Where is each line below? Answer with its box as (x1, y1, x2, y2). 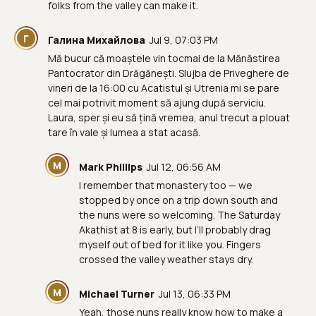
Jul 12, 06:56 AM (147, 160, 221, 174)
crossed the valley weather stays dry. (79, 253, 253, 266)
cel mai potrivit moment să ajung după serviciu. (48, 96, 266, 109)
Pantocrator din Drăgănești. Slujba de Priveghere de (48, 66, 289, 80)
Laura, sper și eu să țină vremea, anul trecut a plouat (48, 111, 290, 124)
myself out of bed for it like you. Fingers (79, 238, 261, 251)
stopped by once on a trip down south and (79, 193, 278, 207)
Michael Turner (79, 287, 154, 300)
